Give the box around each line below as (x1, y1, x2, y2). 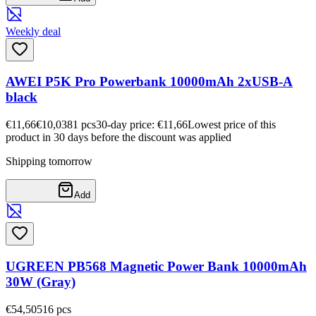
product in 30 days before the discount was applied (6, 131, 231, 144)
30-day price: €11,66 (96, 119, 188, 131)
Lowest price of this (188, 119, 276, 131)
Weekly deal (6, 25, 61, 37)
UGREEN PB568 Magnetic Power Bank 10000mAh (6, 258, 307, 274)
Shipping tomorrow (6, 155, 92, 168)
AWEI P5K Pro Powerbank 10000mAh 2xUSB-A (6, 74, 293, 90)
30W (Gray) (6, 274, 75, 289)
